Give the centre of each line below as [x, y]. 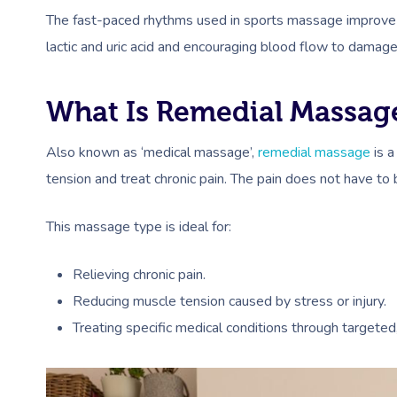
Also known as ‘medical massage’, [152, 152]
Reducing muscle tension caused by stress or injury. [230, 301]
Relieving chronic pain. [139, 274]
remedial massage [314, 152]
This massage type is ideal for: [139, 226]
